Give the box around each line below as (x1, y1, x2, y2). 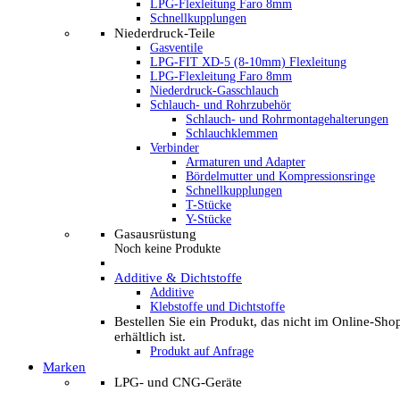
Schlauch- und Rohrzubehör (150, 98, 291, 112)
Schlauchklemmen (186, 127, 278, 140)
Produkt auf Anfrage (150, 345, 254, 358)
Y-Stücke (186, 212, 231, 226)
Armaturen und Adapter (186, 155, 305, 169)
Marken (43, 360, 86, 374)
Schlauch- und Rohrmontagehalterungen (186, 112, 388, 126)
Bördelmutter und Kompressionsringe (186, 170, 375, 183)
